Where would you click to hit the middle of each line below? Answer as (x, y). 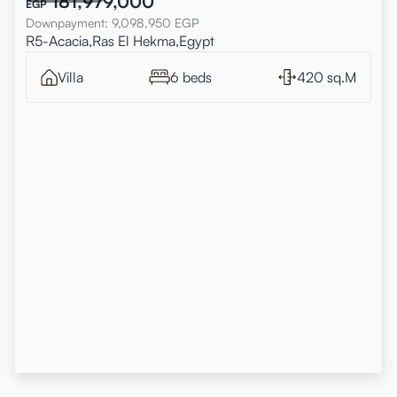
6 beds (191, 77)
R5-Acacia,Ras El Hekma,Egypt (121, 41)
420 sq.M (326, 77)
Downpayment (66, 23)
